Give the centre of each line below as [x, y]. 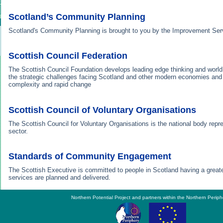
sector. [18, 131]
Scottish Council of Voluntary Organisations [102, 110]
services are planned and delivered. [59, 178]
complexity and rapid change [50, 85]
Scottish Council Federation [68, 56]
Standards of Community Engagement [90, 156]
